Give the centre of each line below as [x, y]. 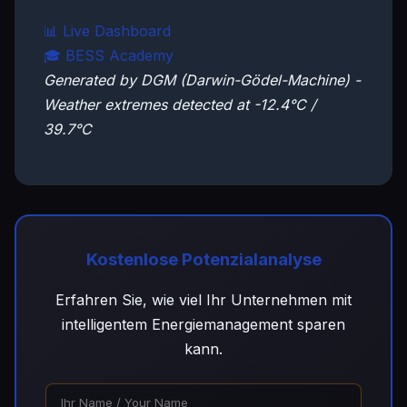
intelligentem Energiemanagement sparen [203, 324]
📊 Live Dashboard [107, 31]
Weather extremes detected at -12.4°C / [180, 104]
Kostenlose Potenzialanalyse [203, 259]
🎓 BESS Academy [109, 55]
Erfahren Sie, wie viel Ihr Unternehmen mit [203, 300]
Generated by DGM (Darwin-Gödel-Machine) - [202, 80]
